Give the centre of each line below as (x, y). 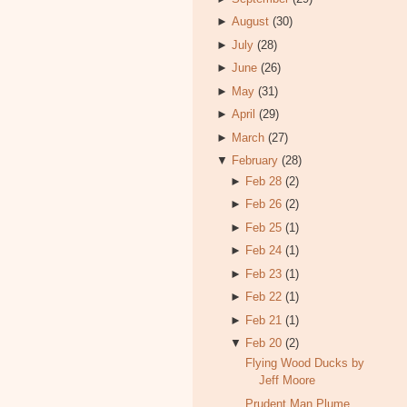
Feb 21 (264, 320)
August (250, 22)
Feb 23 (264, 273)
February (254, 161)
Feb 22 (264, 297)
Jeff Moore (288, 381)
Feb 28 (264, 181)
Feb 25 (264, 227)
